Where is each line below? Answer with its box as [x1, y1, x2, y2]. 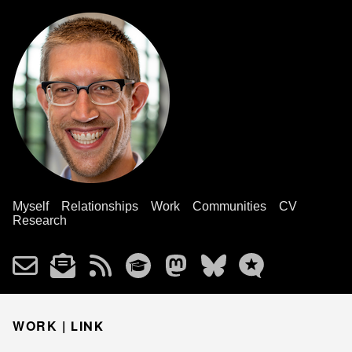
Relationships [61, 200, 138, 213]
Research [13, 214, 67, 227]
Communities [192, 200, 266, 213]
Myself [13, 200, 49, 213]
